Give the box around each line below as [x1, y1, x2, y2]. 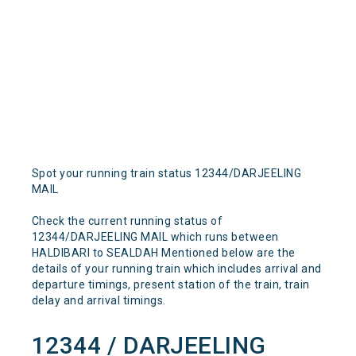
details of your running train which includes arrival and [31, 262, 322, 275]
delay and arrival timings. [31, 294, 166, 307]
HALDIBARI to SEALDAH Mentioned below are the [31, 246, 296, 259]
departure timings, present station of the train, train [31, 278, 310, 291]
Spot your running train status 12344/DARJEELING [31, 167, 302, 180]
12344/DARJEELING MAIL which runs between [31, 230, 279, 243]
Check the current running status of [31, 215, 223, 227]
